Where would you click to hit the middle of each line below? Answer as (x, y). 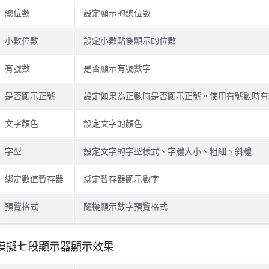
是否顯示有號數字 (117, 68)
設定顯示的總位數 (117, 13)
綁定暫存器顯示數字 (121, 178)
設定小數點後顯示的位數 (129, 40)
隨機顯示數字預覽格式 (125, 206)
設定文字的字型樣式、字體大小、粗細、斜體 (167, 151)
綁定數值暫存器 (34, 178)
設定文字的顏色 (113, 123)
